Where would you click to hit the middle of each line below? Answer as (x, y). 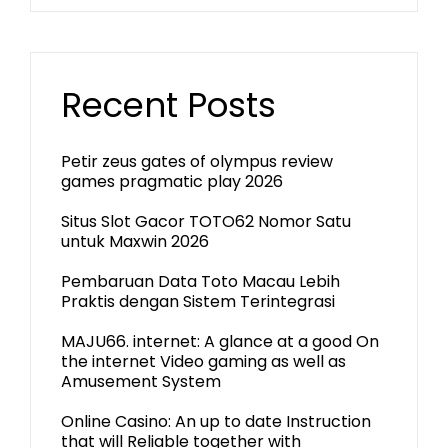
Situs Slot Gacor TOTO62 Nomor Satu (206, 221)
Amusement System (141, 381)
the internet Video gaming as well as (203, 361)
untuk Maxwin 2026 (135, 241)
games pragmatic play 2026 (172, 181)
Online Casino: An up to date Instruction (216, 421)
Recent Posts (168, 105)
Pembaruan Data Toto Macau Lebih (200, 281)
